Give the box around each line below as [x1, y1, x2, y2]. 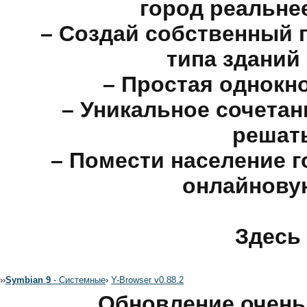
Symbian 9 [5, 275, 51, 285]
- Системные [51, 275, 106, 285]
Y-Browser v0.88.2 [111, 275, 184, 285]
